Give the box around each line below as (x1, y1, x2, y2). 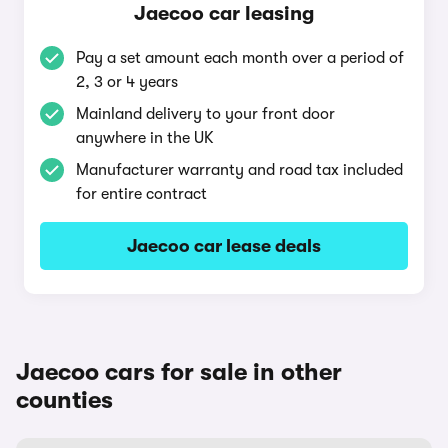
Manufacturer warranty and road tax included (76, 161, 403, 179)
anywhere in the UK (76, 129, 214, 147)
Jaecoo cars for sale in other (16, 358, 342, 386)
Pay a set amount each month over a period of (76, 49, 404, 67)
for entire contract (76, 185, 207, 203)
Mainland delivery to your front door (76, 105, 335, 123)
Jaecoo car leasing (134, 2, 314, 25)
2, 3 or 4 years (76, 73, 178, 91)
